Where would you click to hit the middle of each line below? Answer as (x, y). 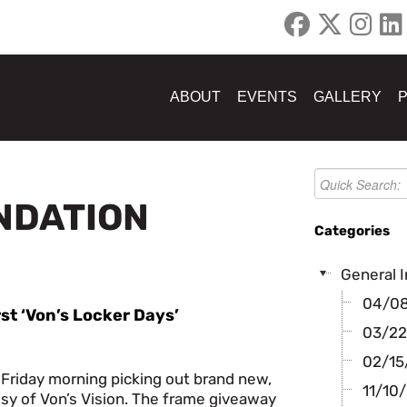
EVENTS (267, 97)
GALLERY (347, 97)
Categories (352, 231)
